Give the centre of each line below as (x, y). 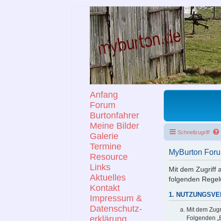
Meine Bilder (114, 126)
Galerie (104, 136)
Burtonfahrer (114, 115)
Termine (106, 147)
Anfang (104, 95)
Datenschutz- (116, 209)
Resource (109, 157)
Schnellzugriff (194, 132)
